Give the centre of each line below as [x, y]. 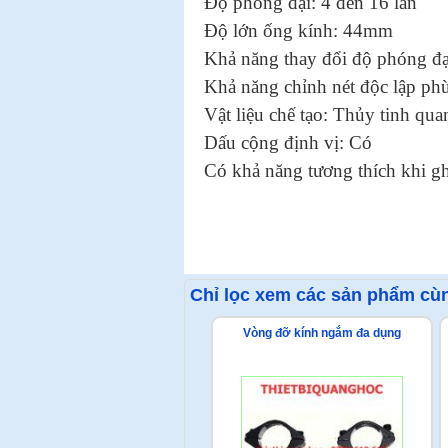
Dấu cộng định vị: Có [288, 142]
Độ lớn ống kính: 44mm [298, 30]
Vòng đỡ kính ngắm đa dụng [322, 333]
